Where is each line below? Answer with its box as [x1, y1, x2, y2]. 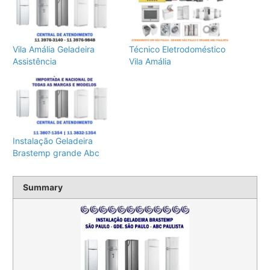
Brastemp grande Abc [13, 148, 100, 159]
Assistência [13, 55, 57, 66]
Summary [23, 181, 63, 192]
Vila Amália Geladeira [13, 43, 95, 54]
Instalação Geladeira [13, 136, 93, 146]
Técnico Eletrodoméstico [129, 43, 225, 54]
